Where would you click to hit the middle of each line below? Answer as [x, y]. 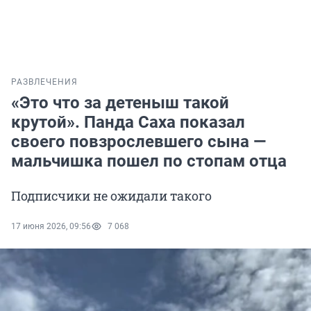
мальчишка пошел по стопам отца [149, 161]
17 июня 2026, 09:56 [51, 227]
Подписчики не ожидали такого [111, 196]
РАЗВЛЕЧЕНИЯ [44, 82]
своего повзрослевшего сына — [138, 142]
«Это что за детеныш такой [120, 103]
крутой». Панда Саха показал [128, 123]
